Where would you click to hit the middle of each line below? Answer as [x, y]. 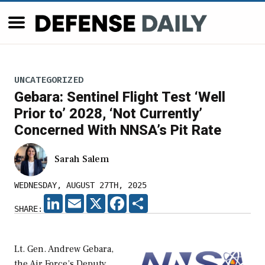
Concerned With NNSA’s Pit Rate [118, 130]
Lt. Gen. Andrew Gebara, [64, 249]
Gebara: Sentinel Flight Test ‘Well [120, 97]
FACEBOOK [146, 199]
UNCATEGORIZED [49, 80]
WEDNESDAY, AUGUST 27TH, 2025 [80, 185]
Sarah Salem [82, 159]
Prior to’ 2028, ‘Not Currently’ [108, 114]
